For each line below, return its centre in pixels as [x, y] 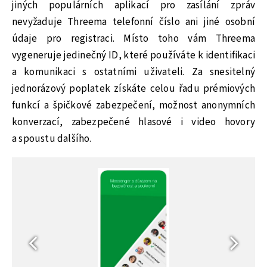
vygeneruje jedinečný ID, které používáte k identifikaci [133, 56]
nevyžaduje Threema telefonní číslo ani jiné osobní [133, 22]
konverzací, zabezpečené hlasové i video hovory [133, 122]
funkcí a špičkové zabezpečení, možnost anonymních [133, 106]
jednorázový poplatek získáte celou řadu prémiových [133, 89]
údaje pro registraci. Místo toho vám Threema [133, 39]
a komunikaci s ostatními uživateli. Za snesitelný [133, 72]
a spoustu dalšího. [52, 139]
